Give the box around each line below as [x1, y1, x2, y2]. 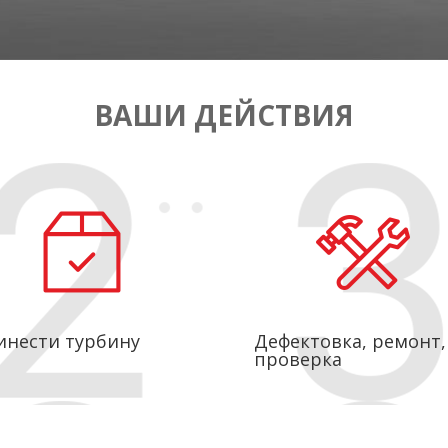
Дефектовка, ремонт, [253, 328, 446, 353]
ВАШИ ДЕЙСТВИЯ [94, 95, 354, 134]
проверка [253, 346, 342, 371]
